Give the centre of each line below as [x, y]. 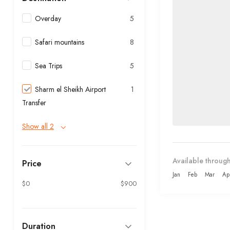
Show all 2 [38, 126]
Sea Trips [49, 66]
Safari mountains [60, 42]
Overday [48, 18]
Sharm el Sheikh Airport [70, 89]
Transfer [34, 103]
